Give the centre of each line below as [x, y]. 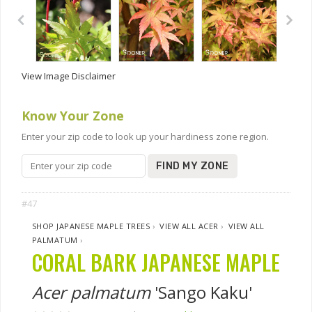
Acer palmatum [91, 292]
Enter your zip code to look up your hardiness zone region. [145, 136]
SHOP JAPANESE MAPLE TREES [91, 226]
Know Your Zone [73, 116]
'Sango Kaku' [201, 292]
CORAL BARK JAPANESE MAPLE [156, 262]
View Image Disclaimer [69, 76]
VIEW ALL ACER [189, 226]
